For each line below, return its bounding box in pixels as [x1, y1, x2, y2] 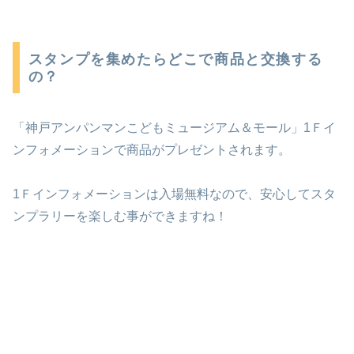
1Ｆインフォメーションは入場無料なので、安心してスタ [13, 187, 336, 201]
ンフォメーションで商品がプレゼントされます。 [13, 142, 291, 156]
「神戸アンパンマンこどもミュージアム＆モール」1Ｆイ [13, 120, 336, 134]
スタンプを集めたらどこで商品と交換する [28, 51, 323, 67]
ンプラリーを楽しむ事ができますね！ [13, 209, 228, 224]
